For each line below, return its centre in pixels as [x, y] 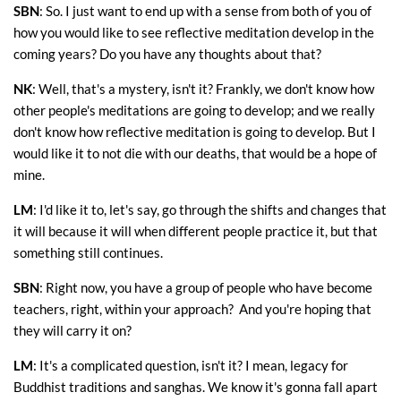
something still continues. [88, 253]
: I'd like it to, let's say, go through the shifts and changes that [210, 210]
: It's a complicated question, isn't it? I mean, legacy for [191, 366]
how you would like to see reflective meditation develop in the [194, 33]
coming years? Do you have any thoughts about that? [167, 54]
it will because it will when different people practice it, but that [196, 231]
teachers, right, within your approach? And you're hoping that [192, 309]
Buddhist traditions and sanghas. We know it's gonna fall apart [196, 387]
